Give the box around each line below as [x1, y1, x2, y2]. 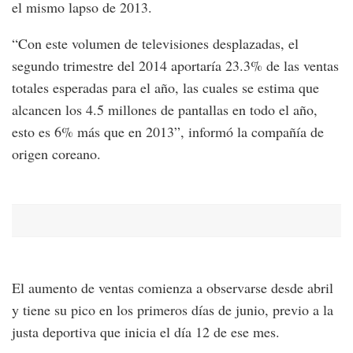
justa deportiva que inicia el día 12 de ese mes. [12, 321, 280, 341]
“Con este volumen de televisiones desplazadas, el [12, 33, 299, 53]
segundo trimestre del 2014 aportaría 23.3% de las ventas [12, 55, 339, 75]
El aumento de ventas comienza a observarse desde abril [12, 277, 333, 297]
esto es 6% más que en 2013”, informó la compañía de [12, 121, 324, 141]
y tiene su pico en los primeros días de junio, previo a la [12, 299, 333, 319]
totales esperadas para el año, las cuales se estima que [12, 77, 319, 97]
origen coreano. [12, 143, 101, 163]
